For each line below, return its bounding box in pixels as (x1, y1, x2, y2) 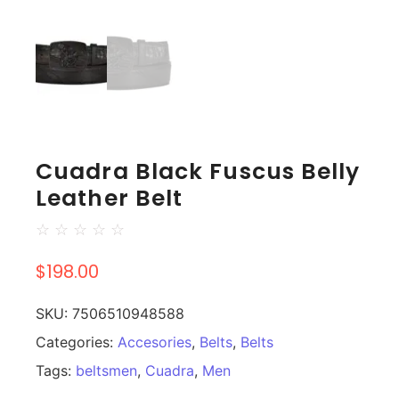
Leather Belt (36, 183, 183, 215)
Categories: (36, 333, 118, 352)
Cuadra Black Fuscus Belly (36, 156, 361, 188)
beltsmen (76, 362, 137, 380)
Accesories (118, 333, 191, 352)
